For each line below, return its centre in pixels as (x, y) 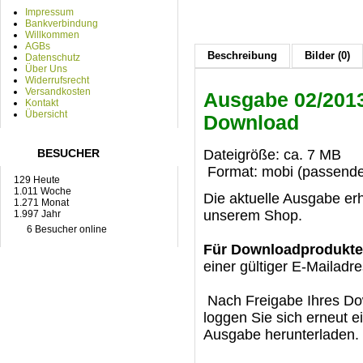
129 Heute (34, 180)
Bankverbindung (62, 23)
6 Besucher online (67, 229)
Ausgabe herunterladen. (281, 334)
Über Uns (46, 69)
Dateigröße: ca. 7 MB (272, 154)
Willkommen (52, 35)
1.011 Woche (40, 191)
